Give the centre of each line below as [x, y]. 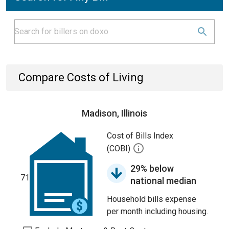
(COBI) [120, 149]
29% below [152, 168]
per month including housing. [157, 211]
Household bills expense [152, 199]
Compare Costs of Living [81, 77]
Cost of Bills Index [140, 136]
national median [163, 181]
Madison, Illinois [114, 113]
